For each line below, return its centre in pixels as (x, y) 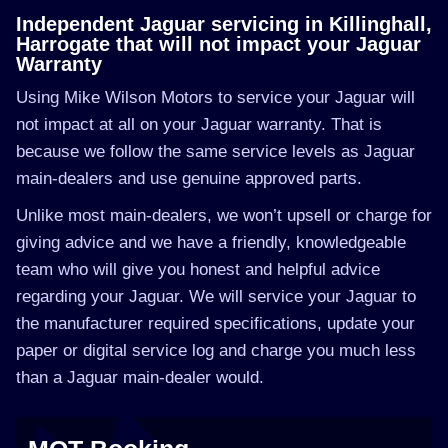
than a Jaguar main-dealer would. (140, 377)
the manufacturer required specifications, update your (215, 323)
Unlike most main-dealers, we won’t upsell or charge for (224, 215)
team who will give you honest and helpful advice (198, 269)
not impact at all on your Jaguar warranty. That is (199, 124)
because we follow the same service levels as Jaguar (215, 151)
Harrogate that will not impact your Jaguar (218, 44)
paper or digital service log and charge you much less (216, 350)
